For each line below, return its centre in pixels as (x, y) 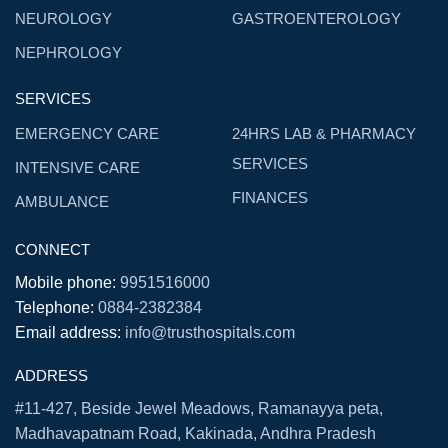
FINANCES (270, 197)
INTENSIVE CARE (77, 167)
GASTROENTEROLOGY (316, 18)
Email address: (70, 332)
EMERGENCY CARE (87, 133)
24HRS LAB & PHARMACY (324, 133)
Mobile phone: (67, 282)
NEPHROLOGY (68, 52)
